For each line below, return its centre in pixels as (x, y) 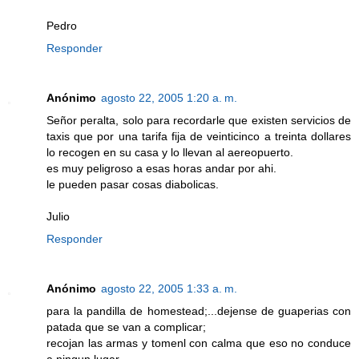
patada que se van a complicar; (126, 327)
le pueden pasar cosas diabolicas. (133, 185)
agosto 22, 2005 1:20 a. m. (169, 98)
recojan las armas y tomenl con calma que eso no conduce (199, 343)
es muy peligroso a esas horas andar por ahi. (161, 169)
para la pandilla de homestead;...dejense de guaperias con (199, 311)
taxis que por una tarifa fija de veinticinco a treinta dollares (199, 137)
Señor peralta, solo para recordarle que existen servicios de (199, 121)
